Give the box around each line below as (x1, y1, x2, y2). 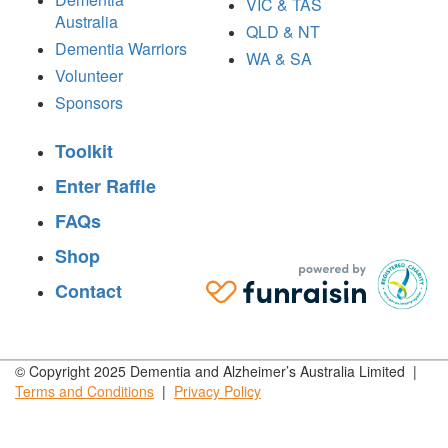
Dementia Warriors (55, 36, 187, 60)
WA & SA (245, 46, 312, 70)
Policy (220, 380, 261, 401)
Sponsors (55, 90, 123, 114)
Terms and (15, 380, 83, 401)
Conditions (83, 380, 154, 401)
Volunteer (55, 63, 123, 87)
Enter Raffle (55, 172, 156, 199)
